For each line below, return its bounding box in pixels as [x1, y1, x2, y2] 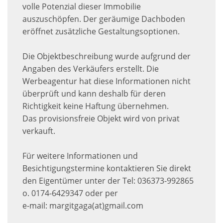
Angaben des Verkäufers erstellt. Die [22, 63, 159, 75]
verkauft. [22, 125, 55, 137]
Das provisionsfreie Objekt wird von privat [22, 113, 180, 124]
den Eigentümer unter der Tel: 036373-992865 [22, 175, 194, 187]
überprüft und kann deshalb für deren [22, 88, 166, 100]
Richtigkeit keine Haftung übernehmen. [22, 101, 169, 112]
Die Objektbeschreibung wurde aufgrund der [22, 51, 191, 62]
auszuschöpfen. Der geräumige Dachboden [22, 13, 185, 25]
